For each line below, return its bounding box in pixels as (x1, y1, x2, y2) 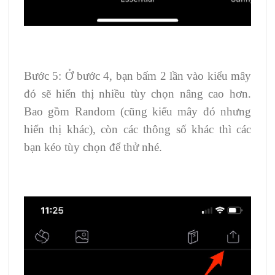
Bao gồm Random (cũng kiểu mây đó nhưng (24, 104, 251, 118)
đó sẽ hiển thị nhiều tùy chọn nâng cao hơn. (24, 87, 251, 100)
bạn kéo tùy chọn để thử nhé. (24, 140, 162, 153)
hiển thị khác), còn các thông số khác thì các (24, 122, 251, 136)
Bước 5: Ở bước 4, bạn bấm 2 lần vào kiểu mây (24, 69, 251, 82)
